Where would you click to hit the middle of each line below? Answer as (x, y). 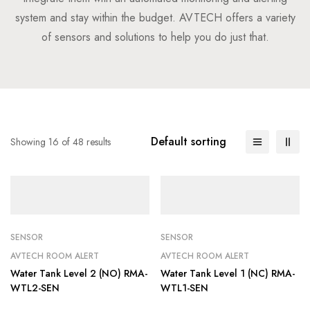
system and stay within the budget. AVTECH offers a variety (155, 18)
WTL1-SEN (184, 288)
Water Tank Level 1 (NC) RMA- (228, 273)
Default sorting (189, 142)
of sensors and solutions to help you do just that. (155, 37)
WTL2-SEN (35, 288)
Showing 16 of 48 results (61, 142)
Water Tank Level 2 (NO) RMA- (79, 273)
